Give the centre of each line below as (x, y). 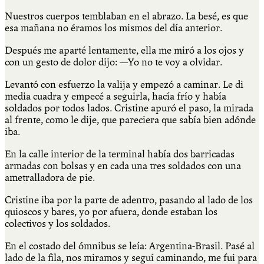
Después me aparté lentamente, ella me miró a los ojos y (124, 50)
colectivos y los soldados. (57, 223)
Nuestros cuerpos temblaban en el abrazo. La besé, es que (126, 16)
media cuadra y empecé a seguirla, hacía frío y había (115, 96)
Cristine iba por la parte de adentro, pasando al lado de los (129, 200)
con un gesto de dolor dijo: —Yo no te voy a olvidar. (113, 62)
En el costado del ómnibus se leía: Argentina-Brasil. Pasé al (130, 246)
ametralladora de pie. (50, 177)
